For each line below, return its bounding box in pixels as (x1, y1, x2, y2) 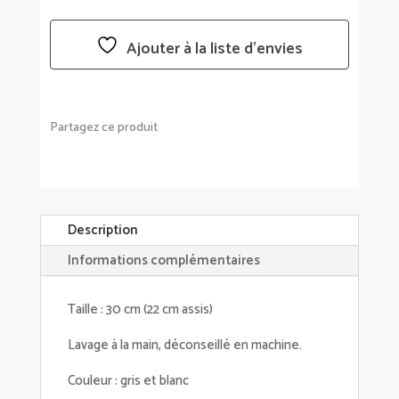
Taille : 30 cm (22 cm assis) (67, 298, 213, 322)
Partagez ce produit (49, 118, 158, 139)
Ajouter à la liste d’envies (126, 36, 303, 63)
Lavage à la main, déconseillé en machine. (67, 334, 302, 357)
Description (67, 219, 138, 242)
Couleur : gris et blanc (67, 370, 189, 393)
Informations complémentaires (67, 249, 260, 273)
